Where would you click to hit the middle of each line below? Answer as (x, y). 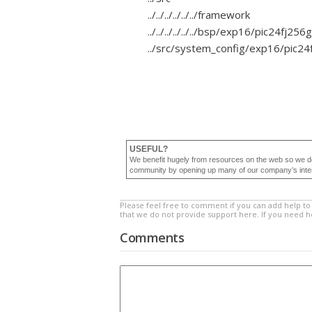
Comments (152, 238)
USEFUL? (149, 149)
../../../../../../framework (199, 15)
